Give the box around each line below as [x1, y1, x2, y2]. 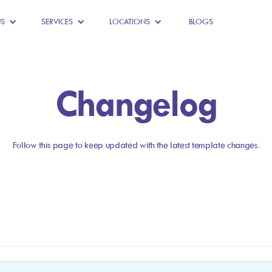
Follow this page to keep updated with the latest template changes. [12, 139, 260, 151]
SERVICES [41, 17, 73, 27]
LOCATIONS [109, 17, 150, 27]
